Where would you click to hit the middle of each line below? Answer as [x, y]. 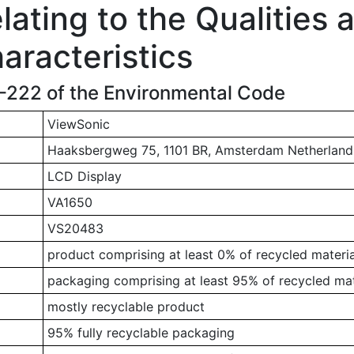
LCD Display [84, 176]
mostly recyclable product [126, 307]
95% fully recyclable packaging [141, 333]
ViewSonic [78, 124]
